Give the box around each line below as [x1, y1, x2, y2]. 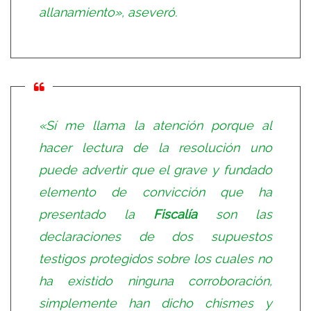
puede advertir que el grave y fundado [39, 162, 272, 177]
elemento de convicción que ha [39, 184, 272, 199]
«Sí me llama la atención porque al [39, 117, 272, 133]
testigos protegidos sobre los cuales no [39, 251, 272, 266]
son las [216, 206, 272, 221]
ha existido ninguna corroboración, [39, 273, 272, 288]
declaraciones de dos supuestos [39, 228, 272, 244]
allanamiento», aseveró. [39, 4, 177, 19]
